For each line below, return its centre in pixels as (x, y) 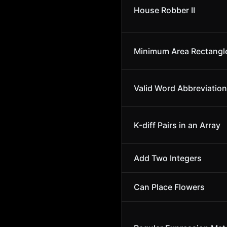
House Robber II (164, 10)
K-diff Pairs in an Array (177, 125)
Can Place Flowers (169, 187)
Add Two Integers (168, 158)
